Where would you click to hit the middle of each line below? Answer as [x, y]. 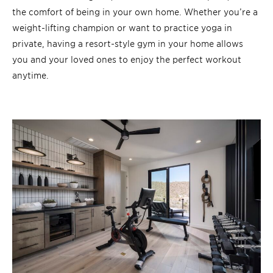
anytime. [32, 74]
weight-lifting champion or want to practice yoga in [122, 27]
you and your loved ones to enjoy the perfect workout [127, 58]
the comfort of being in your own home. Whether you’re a [135, 11]
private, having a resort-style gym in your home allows [128, 43]
